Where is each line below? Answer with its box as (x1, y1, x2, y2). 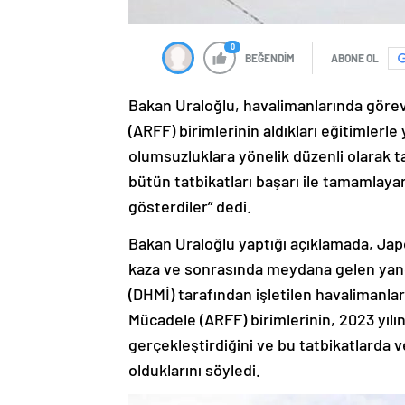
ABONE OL (331, 52, 379, 65)
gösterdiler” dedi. (128, 196, 251, 217)
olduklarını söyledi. (128, 360, 260, 381)
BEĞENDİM (245, 52, 295, 65)
